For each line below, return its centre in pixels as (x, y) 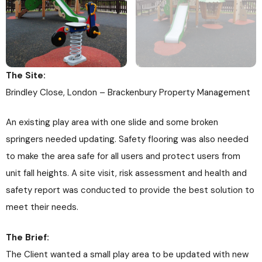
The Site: (26, 75)
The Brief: (27, 237)
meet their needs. (42, 207)
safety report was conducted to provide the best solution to (130, 190)
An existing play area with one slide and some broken (112, 122)
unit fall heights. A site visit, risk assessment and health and (126, 173)
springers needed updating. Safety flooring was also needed (127, 139)
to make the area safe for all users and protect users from (123, 156)
